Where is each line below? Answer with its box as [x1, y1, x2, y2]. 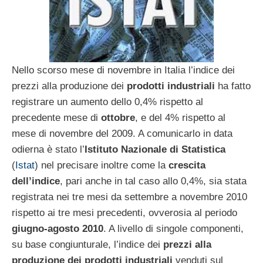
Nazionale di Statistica [121, 143, 225, 155]
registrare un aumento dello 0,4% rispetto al [12, 96, 203, 107]
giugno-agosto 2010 [12, 222, 103, 234]
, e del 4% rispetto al [135, 112, 225, 123]
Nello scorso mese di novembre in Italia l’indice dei [12, 64, 235, 76]
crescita [168, 159, 205, 171]
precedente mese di [12, 112, 101, 123]
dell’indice [12, 175, 60, 187]
